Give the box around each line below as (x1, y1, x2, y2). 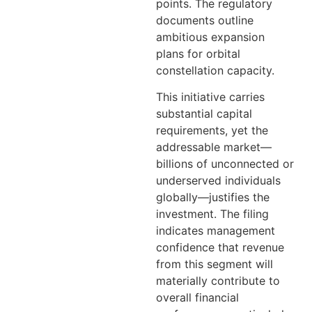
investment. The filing (156, 207, 269, 221)
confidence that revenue (156, 240, 284, 255)
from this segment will (156, 257, 273, 272)
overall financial (156, 290, 239, 305)
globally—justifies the (156, 190, 270, 205)
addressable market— (156, 140, 272, 155)
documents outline (156, 13, 253, 27)
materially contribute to (156, 274, 280, 288)
